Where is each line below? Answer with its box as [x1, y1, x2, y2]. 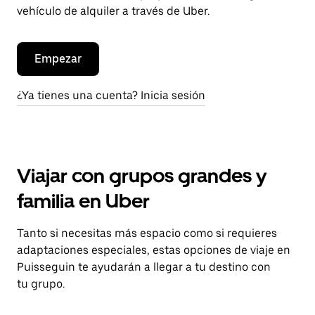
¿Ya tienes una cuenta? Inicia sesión [17, 89, 205, 102]
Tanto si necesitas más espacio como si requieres [17, 226, 277, 240]
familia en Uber [17, 189, 150, 213]
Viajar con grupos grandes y [17, 164, 266, 188]
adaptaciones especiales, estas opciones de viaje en [17, 243, 290, 257]
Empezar [34, 52, 82, 65]
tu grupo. [17, 277, 65, 290]
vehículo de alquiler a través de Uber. [17, 4, 210, 18]
